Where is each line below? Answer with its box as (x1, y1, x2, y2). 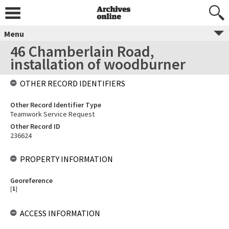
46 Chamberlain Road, (10, 41, 154, 61)
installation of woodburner (10, 54, 186, 74)
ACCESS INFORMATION (20, 208, 100, 218)
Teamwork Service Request (10, 109, 95, 119)
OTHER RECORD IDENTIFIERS (20, 78, 125, 88)
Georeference (10, 176, 53, 185)
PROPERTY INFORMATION (20, 154, 113, 164)
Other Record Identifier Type (10, 100, 101, 109)
